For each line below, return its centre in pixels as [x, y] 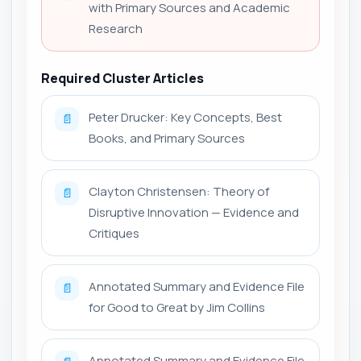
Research [116, 29]
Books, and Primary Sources [167, 138]
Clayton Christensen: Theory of [179, 191]
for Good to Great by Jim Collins [177, 307]
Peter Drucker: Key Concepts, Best [185, 117]
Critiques [114, 233]
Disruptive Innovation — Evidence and [194, 212]
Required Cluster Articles [122, 78]
